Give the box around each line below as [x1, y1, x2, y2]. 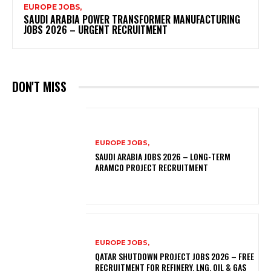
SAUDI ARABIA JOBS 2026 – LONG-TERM [95, 149, 231, 163]
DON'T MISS [12, 77, 67, 96]
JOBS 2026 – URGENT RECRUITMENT [24, 22, 170, 38]
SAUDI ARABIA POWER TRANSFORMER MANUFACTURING [24, 12, 240, 27]
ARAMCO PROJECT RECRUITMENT [95, 160, 211, 174]
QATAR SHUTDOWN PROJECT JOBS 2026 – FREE [95, 249, 255, 263]
